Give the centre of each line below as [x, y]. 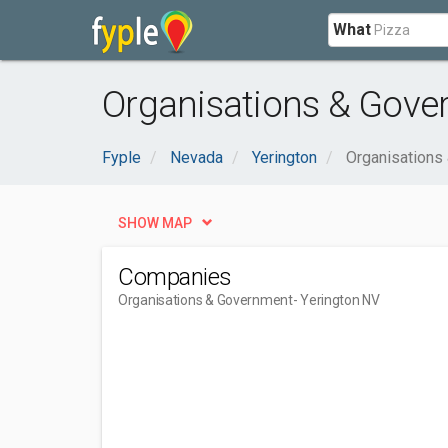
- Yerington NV [336, 300]
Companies [175, 277]
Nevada [196, 157]
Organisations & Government [205, 300]
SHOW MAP [155, 223]
